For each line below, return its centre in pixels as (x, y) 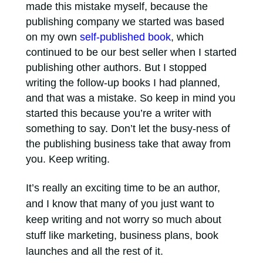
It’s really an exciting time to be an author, (123, 188)
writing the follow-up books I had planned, (123, 83)
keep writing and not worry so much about (123, 220)
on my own (53, 37)
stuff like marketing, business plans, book (122, 235)
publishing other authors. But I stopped (116, 68)
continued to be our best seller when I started (131, 52)
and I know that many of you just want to (120, 204)
